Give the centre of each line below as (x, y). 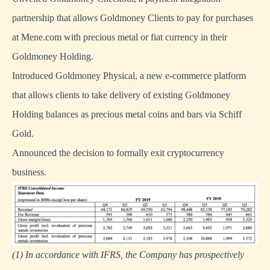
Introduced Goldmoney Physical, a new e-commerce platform (129, 76)
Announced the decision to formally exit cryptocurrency (118, 153)
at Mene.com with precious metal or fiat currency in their (120, 37)
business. (29, 172)
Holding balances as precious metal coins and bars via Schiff (127, 114)
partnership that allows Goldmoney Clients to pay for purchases (133, 18)
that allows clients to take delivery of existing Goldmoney (121, 95)
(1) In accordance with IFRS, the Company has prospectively (128, 255)
